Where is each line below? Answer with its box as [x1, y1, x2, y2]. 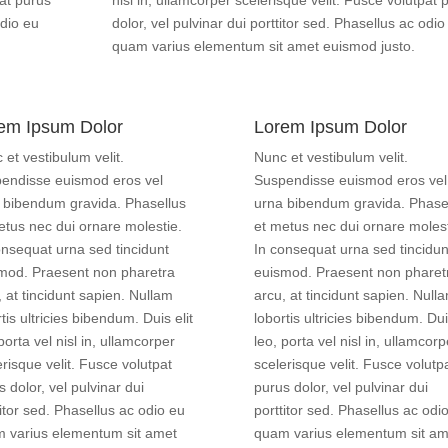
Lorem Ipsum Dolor [253, 116, 407, 137]
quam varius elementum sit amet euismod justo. [111, 38, 415, 55]
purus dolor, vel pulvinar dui [253, 378, 428, 395]
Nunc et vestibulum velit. [253, 148, 408, 165]
